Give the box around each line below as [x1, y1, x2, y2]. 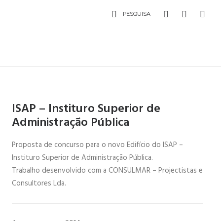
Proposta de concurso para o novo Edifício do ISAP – [12, 139, 183, 151]
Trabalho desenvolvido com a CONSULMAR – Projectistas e [12, 165, 203, 177]
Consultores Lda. [12, 178, 66, 189]
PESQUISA [123, 10, 150, 17]
